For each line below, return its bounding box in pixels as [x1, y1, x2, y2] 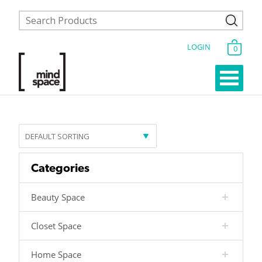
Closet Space [31, 220, 81, 232]
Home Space [31, 249, 81, 261]
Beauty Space [31, 191, 85, 204]
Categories [31, 161, 89, 175]
